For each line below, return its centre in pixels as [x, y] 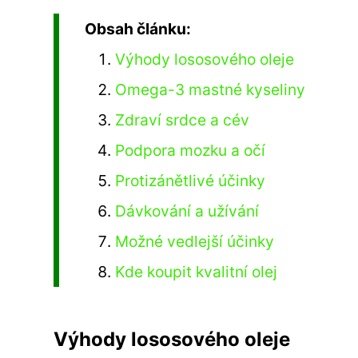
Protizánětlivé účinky [191, 180]
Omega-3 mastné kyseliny [211, 89]
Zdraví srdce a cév [183, 119]
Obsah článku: [138, 28]
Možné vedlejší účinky [195, 241]
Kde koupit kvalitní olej [197, 271]
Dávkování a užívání [187, 211]
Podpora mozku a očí [191, 150]
